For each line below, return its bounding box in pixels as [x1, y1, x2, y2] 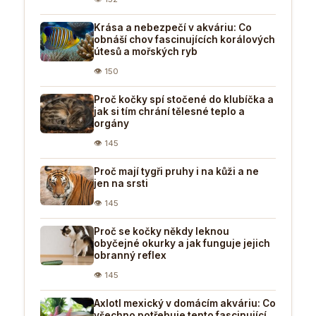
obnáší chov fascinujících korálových [94, 33, 275, 45]
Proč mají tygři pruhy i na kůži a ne [94, 165, 259, 177]
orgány [94, 117, 129, 129]
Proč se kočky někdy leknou [94, 225, 229, 237]
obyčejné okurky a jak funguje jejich [94, 237, 270, 249]
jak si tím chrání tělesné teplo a [94, 105, 245, 117]
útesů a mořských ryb [94, 45, 197, 57]
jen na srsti [94, 177, 148, 189]
